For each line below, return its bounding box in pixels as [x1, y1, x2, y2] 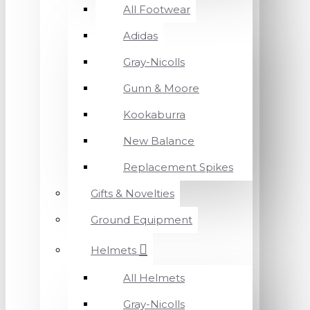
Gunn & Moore [123, 82, 199, 95]
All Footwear [123, 3, 190, 16]
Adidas [123, 29, 158, 42]
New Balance [123, 134, 194, 147]
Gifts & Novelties [91, 187, 174, 200]
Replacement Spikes [123, 161, 233, 174]
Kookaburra [123, 108, 185, 121]
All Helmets [123, 271, 185, 284]
